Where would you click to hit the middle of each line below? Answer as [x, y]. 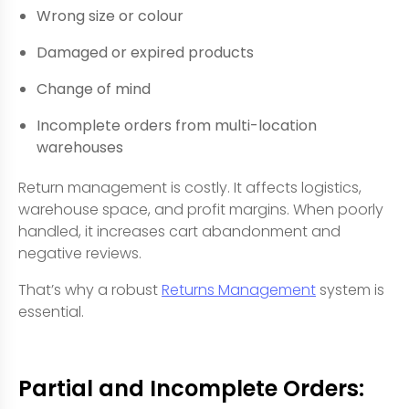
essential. [51, 312]
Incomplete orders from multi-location [177, 126]
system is [350, 290]
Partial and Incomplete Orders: [191, 388]
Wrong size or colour [110, 16]
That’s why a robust [90, 290]
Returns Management [239, 290]
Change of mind [94, 89]
